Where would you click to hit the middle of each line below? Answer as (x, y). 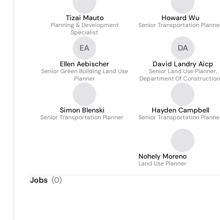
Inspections (183, 86)
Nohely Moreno (163, 156)
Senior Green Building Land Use (84, 71)
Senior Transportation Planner (82, 117)
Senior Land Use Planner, (183, 71)
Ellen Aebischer (84, 64)
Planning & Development (84, 25)
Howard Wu (180, 18)
